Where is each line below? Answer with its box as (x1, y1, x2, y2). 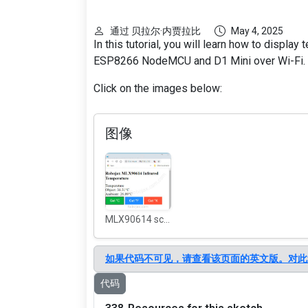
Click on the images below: (93, 82, 222, 95)
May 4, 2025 (231, 25, 283, 36)
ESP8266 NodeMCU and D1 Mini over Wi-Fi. (93, 54, 305, 67)
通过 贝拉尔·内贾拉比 (110, 25, 201, 36)
